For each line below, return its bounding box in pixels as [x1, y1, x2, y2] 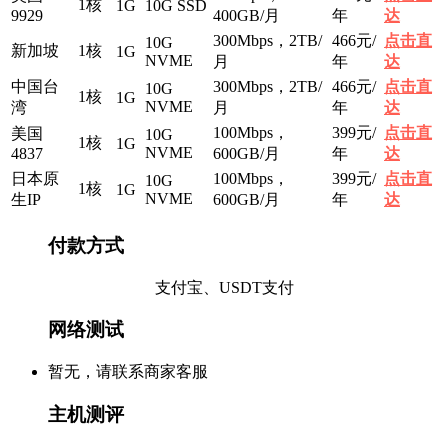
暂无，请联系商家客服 [48, 363, 208, 380]
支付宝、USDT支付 [154, 278, 294, 296]
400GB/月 [213, 7, 280, 25]
